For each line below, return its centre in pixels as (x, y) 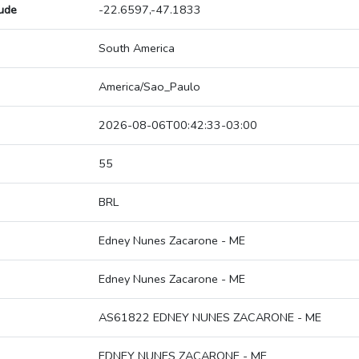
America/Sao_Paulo (149, 87)
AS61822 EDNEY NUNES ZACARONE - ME (210, 318)
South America (137, 48)
